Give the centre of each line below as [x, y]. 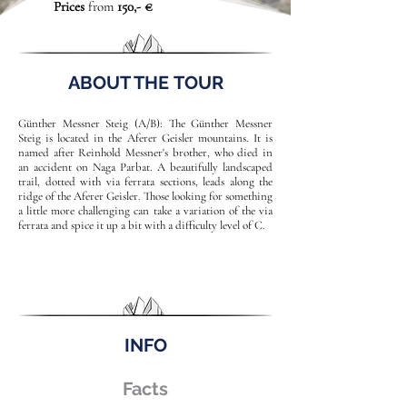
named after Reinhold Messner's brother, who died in [145, 153]
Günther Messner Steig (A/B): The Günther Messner [145, 124]
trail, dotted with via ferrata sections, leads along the [145, 182]
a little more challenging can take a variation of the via [145, 211]
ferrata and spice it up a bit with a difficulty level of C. [142, 225]
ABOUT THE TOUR [145, 83]
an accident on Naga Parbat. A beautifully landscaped [145, 167]
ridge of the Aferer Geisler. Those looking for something [145, 196]
